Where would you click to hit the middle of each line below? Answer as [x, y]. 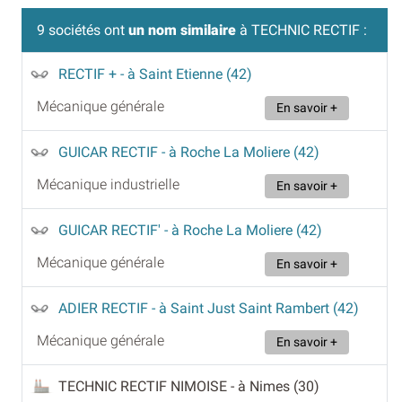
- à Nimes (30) [275, 387]
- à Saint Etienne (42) [186, 74]
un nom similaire [182, 31]
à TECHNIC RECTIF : [301, 31]
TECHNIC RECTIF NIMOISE [144, 387]
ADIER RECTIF [105, 309]
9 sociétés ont [83, 31]
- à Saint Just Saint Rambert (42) [255, 309]
